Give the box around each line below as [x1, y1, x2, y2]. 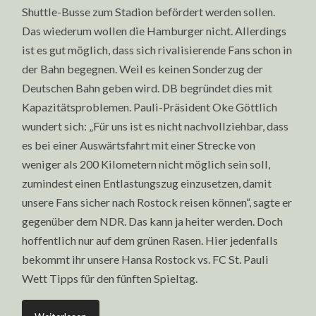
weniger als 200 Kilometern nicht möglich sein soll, [22, 157, 271, 171]
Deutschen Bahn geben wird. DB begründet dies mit [22, 80, 273, 95]
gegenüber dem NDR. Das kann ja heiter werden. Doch [22, 214, 284, 228]
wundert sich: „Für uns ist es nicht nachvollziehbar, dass [22, 119, 289, 133]
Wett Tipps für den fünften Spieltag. [22, 271, 198, 285]
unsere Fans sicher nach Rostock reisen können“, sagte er [22, 195, 293, 209]
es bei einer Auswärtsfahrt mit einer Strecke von [22, 138, 256, 152]
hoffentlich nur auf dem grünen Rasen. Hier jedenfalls [22, 233, 279, 247]
